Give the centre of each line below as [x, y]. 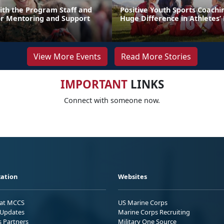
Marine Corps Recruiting [154, 212]
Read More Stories [156, 56]
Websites [132, 176]
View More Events [67, 56]
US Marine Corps [143, 202]
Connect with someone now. [112, 100]
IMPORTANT [94, 84]
